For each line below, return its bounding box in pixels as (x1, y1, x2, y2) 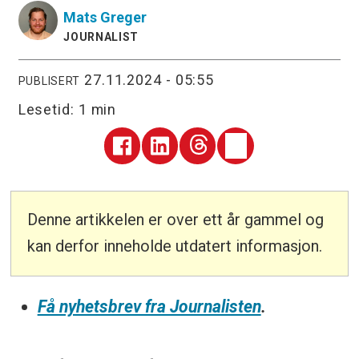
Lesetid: (18, 100, 79, 118)
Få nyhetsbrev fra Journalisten (37, 296, 261, 317)
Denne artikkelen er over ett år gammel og (27, 210, 325, 230)
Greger (100, 9, 147, 26)
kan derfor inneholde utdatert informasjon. (27, 236, 323, 256)
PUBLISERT (18, 74, 81, 87)
